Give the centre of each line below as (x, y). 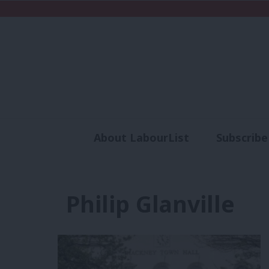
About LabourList (141, 138)
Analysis (172, 159)
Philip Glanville (150, 204)
